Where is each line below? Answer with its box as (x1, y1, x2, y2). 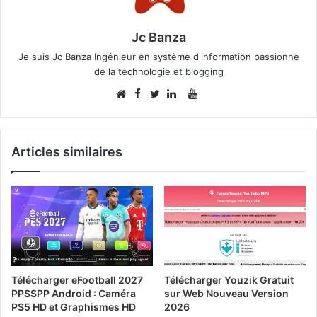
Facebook (148, 86, 197, 100)
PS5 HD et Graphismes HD (11, 301, 136, 313)
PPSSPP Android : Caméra (11, 287, 136, 300)
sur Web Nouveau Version (164, 287, 289, 300)
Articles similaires (11, 144, 122, 160)
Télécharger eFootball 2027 (11, 274, 143, 287)
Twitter (158, 102, 193, 116)
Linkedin (175, 102, 217, 116)
